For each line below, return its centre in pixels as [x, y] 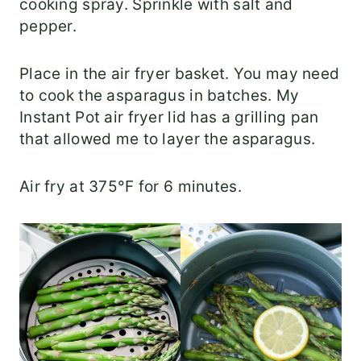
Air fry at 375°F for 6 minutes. [131, 187]
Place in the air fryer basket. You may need [180, 74]
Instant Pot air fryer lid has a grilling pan [169, 118]
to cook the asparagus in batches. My [160, 96]
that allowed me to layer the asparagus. [168, 139]
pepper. [48, 27]
